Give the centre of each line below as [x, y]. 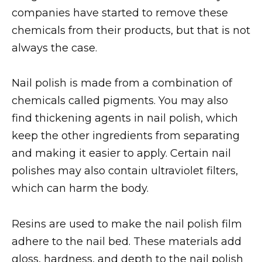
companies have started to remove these [120, 13]
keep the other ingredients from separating [126, 136]
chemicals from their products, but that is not [131, 30]
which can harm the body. [80, 189]
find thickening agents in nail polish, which [125, 118]
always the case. [54, 48]
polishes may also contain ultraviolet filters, [125, 171]
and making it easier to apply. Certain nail [121, 154]
